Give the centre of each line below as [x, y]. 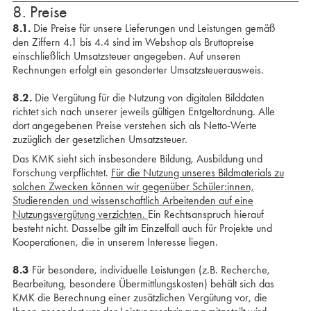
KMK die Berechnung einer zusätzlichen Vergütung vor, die [140, 297]
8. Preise [40, 12]
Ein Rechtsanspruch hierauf [205, 214]
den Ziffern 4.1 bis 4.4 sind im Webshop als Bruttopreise [133, 42]
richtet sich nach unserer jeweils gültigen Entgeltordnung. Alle [143, 111]
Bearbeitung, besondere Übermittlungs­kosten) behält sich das [143, 284]
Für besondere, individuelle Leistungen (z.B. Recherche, [149, 270]
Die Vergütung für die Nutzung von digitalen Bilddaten [148, 98]
